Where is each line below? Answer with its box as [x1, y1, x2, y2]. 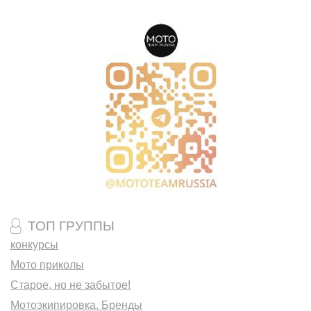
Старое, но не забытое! [10, 279, 131, 292]
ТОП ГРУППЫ [28, 218, 115, 233]
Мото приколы [10, 259, 84, 271]
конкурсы [10, 239, 58, 251]
